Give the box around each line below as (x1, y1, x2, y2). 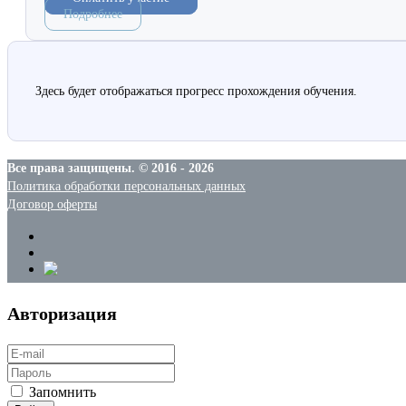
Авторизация (7, 303, 117, 324)
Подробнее (63, 6, 122, 21)
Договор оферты (7, 197, 97, 211)
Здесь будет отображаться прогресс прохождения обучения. (35, 83, 357, 98)
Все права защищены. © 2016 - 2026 (7, 160, 214, 175)
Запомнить (29, 383, 96, 400)
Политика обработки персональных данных (7, 179, 246, 193)
